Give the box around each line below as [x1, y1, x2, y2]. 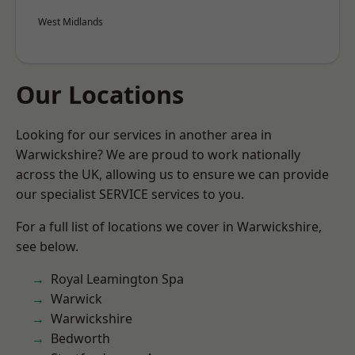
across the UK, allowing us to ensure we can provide [16, 166, 329, 183]
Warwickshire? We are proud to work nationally [16, 146, 300, 163]
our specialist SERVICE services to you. [16, 185, 244, 203]
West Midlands [38, 15, 103, 29]
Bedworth [51, 330, 110, 347]
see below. [16, 238, 78, 255]
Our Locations [16, 78, 184, 111]
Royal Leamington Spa [51, 270, 184, 288]
